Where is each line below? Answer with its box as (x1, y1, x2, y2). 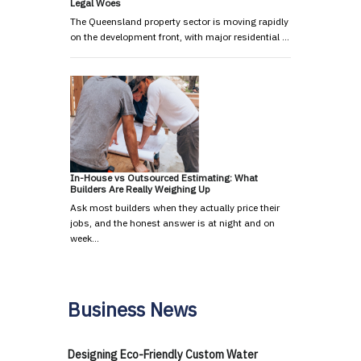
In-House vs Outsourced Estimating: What (70, 172, 258, 185)
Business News (68, 297, 197, 323)
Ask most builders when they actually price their (70, 201, 280, 214)
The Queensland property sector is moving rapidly (70, 15, 288, 28)
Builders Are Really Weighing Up (70, 183, 210, 196)
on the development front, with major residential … (70, 31, 289, 44)
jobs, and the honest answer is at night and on (70, 217, 275, 230)
